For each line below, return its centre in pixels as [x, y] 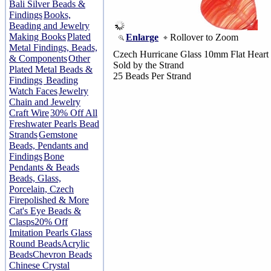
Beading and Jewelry [49, 26]
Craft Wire [29, 113]
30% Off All [74, 113]
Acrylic [75, 243]
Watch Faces [33, 91]
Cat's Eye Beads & [45, 211]
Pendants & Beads [44, 167]
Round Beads [35, 243]
